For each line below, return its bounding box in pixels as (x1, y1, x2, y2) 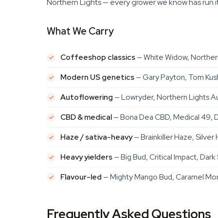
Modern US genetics (60, 72, 134, 82)
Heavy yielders (60, 152, 112, 162)
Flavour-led (60, 172, 102, 182)
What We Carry (47, 25, 114, 37)
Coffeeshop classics (60, 52, 135, 62)
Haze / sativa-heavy (60, 132, 132, 142)
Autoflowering (60, 92, 113, 102)
